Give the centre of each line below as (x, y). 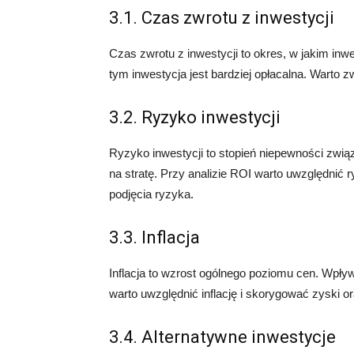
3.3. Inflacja (154, 238)
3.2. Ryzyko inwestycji (195, 118)
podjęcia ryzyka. (151, 194)
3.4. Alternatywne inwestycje (222, 337)
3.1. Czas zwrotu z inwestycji (222, 18)
